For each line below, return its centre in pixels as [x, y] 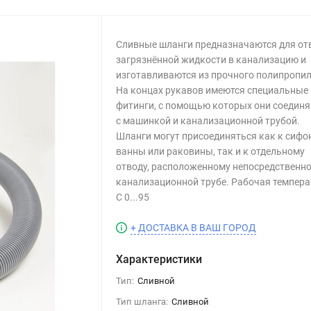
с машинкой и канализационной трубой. [208, 121]
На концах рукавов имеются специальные [212, 90]
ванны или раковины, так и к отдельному [211, 151]
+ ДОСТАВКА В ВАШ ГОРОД [194, 227]
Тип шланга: [142, 302]
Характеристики [159, 259]
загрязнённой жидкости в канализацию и [211, 60]
